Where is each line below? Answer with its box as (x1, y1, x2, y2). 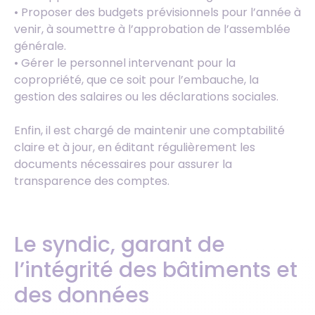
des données (14, 280, 149, 310)
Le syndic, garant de (14, 229, 225, 259)
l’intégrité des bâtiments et (14, 255, 297, 285)
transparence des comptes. (14, 172, 169, 189)
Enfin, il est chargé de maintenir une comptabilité (14, 122, 285, 139)
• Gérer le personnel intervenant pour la (14, 54, 236, 71)
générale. (14, 37, 66, 54)
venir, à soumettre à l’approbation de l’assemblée (14, 20, 290, 37)
